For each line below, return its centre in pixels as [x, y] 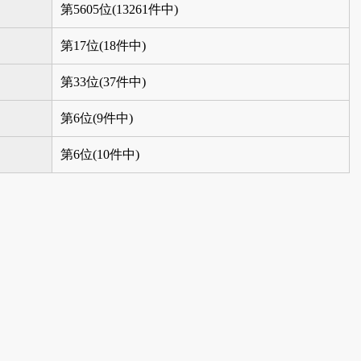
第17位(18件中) [103, 45]
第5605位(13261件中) [119, 9]
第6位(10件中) [100, 154]
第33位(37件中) [103, 81]
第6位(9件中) [97, 118]
